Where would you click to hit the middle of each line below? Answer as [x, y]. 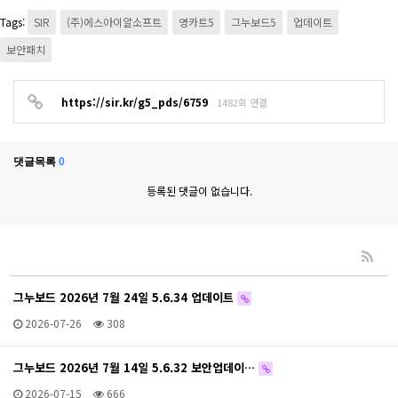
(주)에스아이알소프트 [114, 22]
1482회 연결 [242, 103]
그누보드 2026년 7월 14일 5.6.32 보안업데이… [136, 368]
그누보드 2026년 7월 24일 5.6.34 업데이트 [125, 298]
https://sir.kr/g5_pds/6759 [135, 102]
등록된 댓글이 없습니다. [199, 191]
